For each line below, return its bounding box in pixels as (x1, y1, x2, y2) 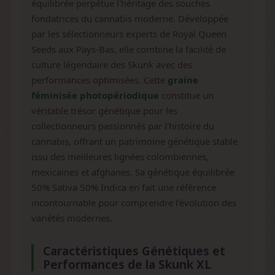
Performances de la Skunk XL (43, 257, 211, 273)
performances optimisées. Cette (31, 74, 168, 86)
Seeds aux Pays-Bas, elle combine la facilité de (31, 43, 226, 55)
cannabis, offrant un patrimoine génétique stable (31, 135, 238, 147)
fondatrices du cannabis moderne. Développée (31, 12, 228, 25)
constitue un (159, 89, 214, 101)
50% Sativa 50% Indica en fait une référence (31, 181, 216, 193)
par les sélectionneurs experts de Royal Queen (31, 28, 227, 40)
